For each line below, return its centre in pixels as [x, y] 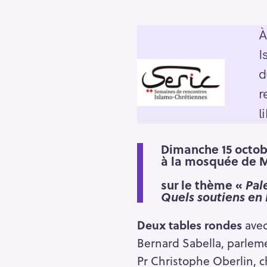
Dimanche [190, 149]
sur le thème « [204, 185]
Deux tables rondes [189, 225]
